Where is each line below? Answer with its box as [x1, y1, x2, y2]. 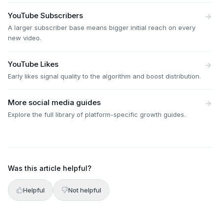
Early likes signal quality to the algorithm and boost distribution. [8, 72, 201, 80]
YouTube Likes [8, 59, 58, 69]
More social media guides [8, 98, 101, 107]
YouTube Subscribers [8, 11, 83, 20]
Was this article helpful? [8, 164, 91, 172]
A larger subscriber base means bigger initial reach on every [8, 24, 195, 31]
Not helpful [68, 186, 101, 194]
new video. [8, 34, 41, 42]
